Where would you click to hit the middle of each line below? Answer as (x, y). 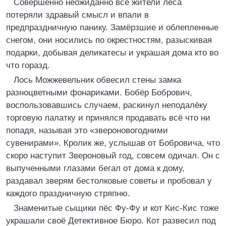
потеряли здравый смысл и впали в (77, 15)
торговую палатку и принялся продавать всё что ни (108, 118)
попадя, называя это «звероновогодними (87, 130)
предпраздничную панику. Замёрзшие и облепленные (112, 27)
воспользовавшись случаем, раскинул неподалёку (107, 105)
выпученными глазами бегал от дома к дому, (95, 168)
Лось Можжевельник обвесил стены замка (97, 80)
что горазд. (28, 65)
